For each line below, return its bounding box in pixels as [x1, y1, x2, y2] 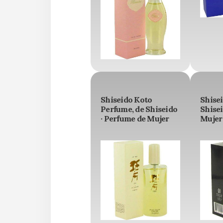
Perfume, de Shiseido [101, 104, 177, 114]
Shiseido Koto [101, 95, 152, 105]
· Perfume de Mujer [101, 113, 169, 124]
